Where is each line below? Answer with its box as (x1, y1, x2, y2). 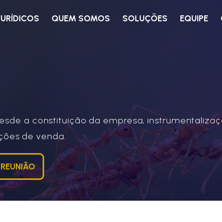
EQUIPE (180, 13, 208, 23)
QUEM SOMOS (52, 13, 110, 23)
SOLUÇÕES (122, 13, 167, 23)
